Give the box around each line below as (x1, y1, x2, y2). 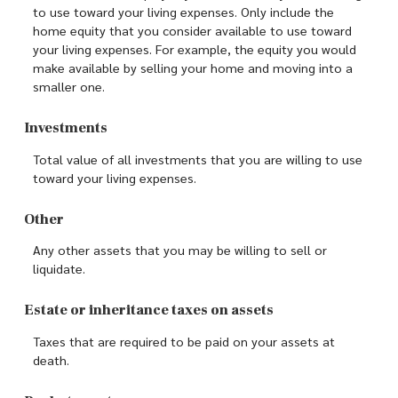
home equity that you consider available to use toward (33, 22, 352, 39)
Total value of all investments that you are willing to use (33, 150, 362, 167)
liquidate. (33, 260, 85, 277)
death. (33, 351, 69, 368)
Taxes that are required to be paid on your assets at (33, 332, 335, 349)
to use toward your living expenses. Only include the (33, 4, 334, 20)
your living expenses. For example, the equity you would (33, 41, 356, 58)
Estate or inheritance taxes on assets (24, 301, 274, 320)
